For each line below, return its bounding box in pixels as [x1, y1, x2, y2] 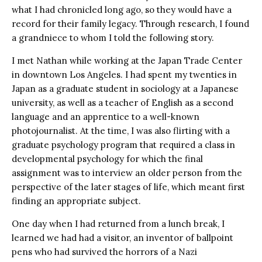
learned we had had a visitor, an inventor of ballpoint [12, 232, 233, 243]
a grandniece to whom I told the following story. [12, 32, 214, 43]
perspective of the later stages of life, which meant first [12, 181, 245, 192]
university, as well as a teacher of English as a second [12, 96, 233, 108]
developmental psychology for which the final [12, 153, 203, 164]
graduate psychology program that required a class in [12, 139, 235, 150]
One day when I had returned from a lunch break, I [12, 218, 225, 229]
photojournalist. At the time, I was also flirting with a [12, 125, 230, 136]
